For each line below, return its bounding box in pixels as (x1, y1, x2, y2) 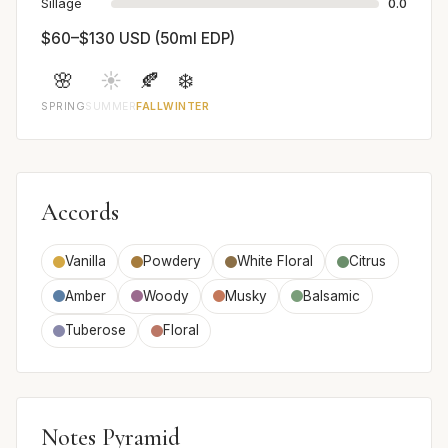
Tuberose (65, 322, 127, 339)
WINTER (163, 100, 210, 114)
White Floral (236, 253, 313, 270)
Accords (41, 198, 119, 228)
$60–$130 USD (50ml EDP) (41, 29, 235, 49)
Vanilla (65, 253, 107, 270)
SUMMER (85, 100, 137, 114)
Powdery (142, 253, 201, 270)
